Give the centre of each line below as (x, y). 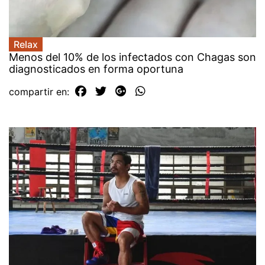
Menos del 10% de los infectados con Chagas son (132, 57)
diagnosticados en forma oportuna (96, 69)
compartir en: (41, 92)
